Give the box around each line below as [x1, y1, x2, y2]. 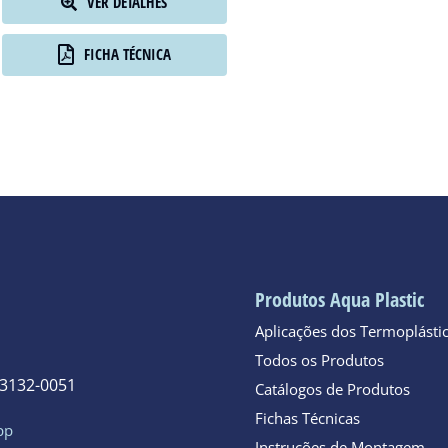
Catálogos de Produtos [255, 378, 411, 399]
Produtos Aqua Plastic [255, 285, 425, 313]
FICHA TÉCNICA [83, 44, 171, 65]
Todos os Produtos [255, 349, 385, 370]
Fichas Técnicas [255, 407, 361, 428]
